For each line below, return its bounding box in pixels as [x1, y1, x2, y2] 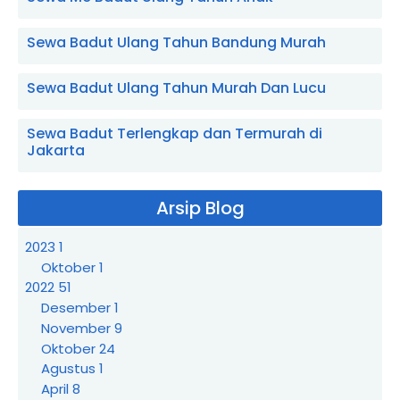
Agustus [41, 359, 99, 379]
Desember [41, 298, 114, 317]
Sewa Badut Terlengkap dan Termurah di [27, 123, 322, 144]
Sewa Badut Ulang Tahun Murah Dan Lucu [27, 78, 326, 98]
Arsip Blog [155, 196, 245, 221]
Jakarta [27, 140, 85, 161]
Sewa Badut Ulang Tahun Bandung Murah [27, 32, 326, 53]
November [41, 318, 114, 337]
